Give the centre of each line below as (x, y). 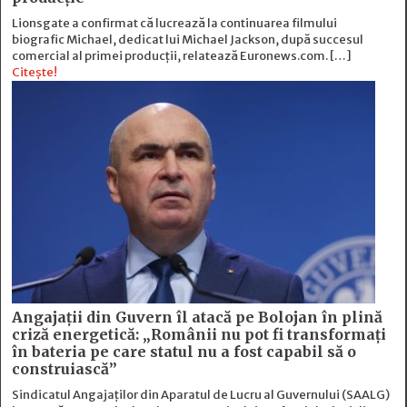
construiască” (65, 369)
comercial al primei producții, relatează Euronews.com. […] (182, 56)
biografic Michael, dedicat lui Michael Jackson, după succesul (188, 40)
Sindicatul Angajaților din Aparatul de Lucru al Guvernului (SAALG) (201, 395)
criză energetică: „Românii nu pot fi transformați (199, 335)
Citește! (35, 73)
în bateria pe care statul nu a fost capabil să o (184, 352)
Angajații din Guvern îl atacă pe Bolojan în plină (197, 318)
